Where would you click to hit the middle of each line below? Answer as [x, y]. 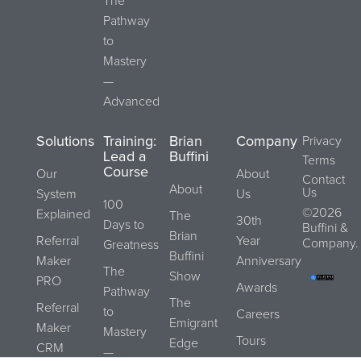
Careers [257, 314]
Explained [63, 214]
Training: [129, 141]
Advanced [131, 101]
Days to [123, 224]
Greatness [131, 245]
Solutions [65, 141]
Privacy [322, 141]
